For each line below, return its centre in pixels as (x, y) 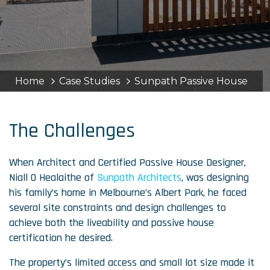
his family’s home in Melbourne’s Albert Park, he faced (128, 193)
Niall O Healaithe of (53, 177)
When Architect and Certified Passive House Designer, (127, 162)
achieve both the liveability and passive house (111, 223)
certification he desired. (61, 238)
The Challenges (72, 131)
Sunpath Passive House (191, 81)
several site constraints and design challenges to (118, 208)
